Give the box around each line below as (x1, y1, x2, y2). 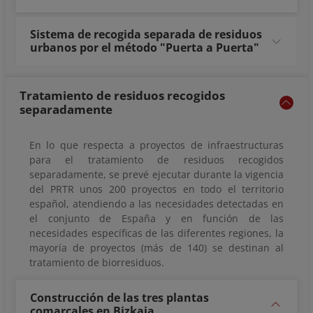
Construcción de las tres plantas (30, 290, 209, 306)
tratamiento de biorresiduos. (29, 256, 164, 270)
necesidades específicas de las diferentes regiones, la (29, 226, 284, 240)
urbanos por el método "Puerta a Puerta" (30, 40, 259, 56)
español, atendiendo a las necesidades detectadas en (29, 197, 284, 211)
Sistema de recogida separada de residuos (30, 27, 262, 43)
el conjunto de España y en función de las (29, 212, 284, 226)
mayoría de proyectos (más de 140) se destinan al (29, 241, 284, 255)
